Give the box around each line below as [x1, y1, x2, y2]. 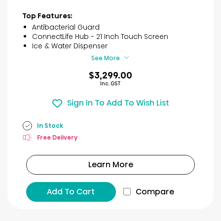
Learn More [88, 158, 133, 170]
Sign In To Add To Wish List [67, 97, 169, 109]
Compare [135, 185, 174, 197]
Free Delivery [37, 133, 77, 142]
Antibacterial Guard [32, 22, 100, 32]
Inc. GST [100, 79, 121, 87]
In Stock [37, 121, 63, 130]
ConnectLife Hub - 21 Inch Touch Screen [32, 31, 168, 41]
